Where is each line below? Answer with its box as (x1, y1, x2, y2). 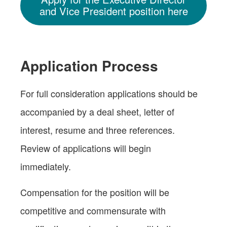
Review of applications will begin (20, 141, 151, 155)
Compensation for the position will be (20, 185, 169, 199)
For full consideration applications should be (20, 86, 198, 100)
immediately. (20, 159, 83, 173)
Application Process (20, 55, 162, 76)
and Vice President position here (39, 4, 188, 19)
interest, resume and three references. (20, 123, 175, 136)
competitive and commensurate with (20, 203, 166, 217)
